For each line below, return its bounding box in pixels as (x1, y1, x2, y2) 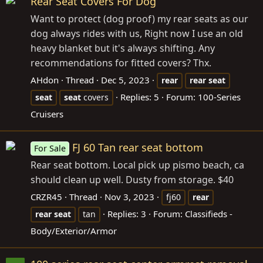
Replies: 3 (107, 208, 146, 220)
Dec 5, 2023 (101, 73, 150, 86)
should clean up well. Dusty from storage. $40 (31, 173, 234, 186)
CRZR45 (31, 191, 62, 203)
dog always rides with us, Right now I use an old (31, 26, 243, 40)
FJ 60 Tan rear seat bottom (72, 140, 204, 154)
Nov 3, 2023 (104, 191, 154, 203)
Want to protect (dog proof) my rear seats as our (31, 12, 248, 25)
